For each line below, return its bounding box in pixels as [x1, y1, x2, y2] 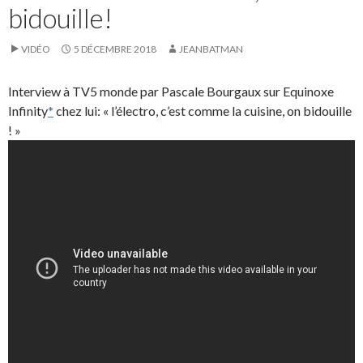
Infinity [8, 102, 48, 118]
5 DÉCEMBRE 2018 [74, 42, 156, 55]
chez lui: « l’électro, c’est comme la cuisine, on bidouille [53, 102, 352, 118]
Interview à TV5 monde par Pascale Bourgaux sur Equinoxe [8, 83, 334, 99]
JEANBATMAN [179, 42, 243, 55]
